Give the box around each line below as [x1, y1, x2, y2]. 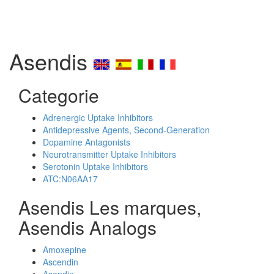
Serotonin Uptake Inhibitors [43, 160, 148, 172]
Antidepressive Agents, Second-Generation [43, 124, 210, 136]
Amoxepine [43, 243, 86, 256]
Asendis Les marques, [18, 194, 201, 220]
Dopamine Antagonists [43, 136, 130, 148]
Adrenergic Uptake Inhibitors [43, 111, 153, 124]
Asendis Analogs [18, 214, 157, 240]
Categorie [18, 82, 99, 108]
